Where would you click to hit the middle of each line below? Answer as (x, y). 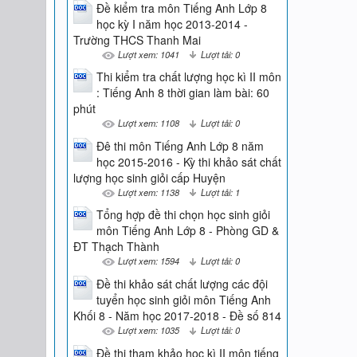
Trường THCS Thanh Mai (137, 39)
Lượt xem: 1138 (148, 192)
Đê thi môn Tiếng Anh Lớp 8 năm (180, 145)
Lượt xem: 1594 (148, 261)
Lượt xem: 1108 (148, 123)
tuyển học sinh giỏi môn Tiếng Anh (183, 299)
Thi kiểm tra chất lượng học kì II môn (188, 77)
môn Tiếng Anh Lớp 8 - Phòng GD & (187, 231)
